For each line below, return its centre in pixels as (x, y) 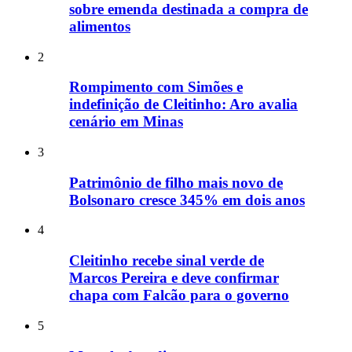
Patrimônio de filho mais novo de (176, 182)
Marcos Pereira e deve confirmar (174, 278)
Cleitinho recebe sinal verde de (167, 261)
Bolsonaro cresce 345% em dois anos (187, 200)
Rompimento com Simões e (156, 87)
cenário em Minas (126, 122)
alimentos (100, 26)
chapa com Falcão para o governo (179, 295)
